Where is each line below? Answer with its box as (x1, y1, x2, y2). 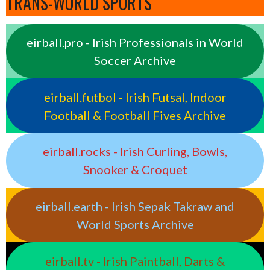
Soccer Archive (94, 52, 176, 67)
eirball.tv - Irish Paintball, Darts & (45, 253, 225, 268)
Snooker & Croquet (83, 162, 187, 177)
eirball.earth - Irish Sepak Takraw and (36, 198, 234, 213)
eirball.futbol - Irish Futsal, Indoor (43, 89, 227, 104)
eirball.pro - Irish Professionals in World (27, 34, 243, 49)
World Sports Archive (76, 216, 194, 231)
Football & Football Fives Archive (44, 107, 226, 122)
